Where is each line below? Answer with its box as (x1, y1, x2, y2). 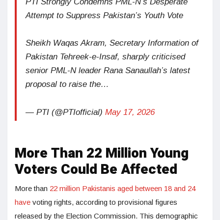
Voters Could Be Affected (15, 160, 177, 180)
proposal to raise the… (26, 80, 109, 89)
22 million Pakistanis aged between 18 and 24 (50, 184, 195, 193)
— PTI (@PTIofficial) (26, 108, 105, 117)
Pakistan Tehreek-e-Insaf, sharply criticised (26, 52, 185, 62)
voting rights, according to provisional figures (30, 198, 177, 207)
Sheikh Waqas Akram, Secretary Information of (26, 38, 198, 48)
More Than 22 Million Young (15, 143, 189, 164)
